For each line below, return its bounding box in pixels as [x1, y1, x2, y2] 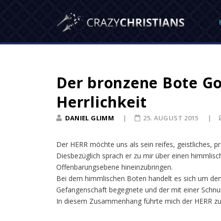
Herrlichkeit [56, 92, 147, 112]
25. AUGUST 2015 [143, 113, 200, 122]
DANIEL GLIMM [65, 113, 114, 122]
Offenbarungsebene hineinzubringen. [56, 162, 173, 172]
